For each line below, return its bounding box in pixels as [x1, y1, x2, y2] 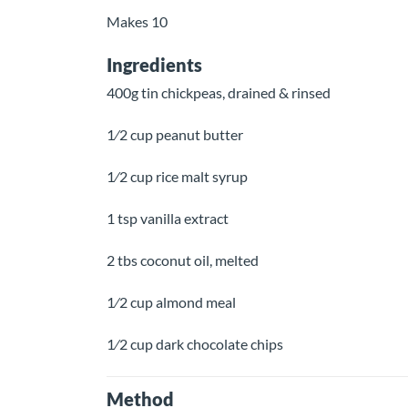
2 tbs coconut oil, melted [107, 251, 259, 269]
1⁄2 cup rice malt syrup [107, 168, 250, 185]
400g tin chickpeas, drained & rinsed [107, 84, 331, 101]
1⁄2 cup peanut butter [107, 126, 243, 143]
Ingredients [107, 54, 209, 76]
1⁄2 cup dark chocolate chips [107, 335, 283, 352]
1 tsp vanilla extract [107, 209, 229, 227]
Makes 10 [107, 13, 168, 30]
